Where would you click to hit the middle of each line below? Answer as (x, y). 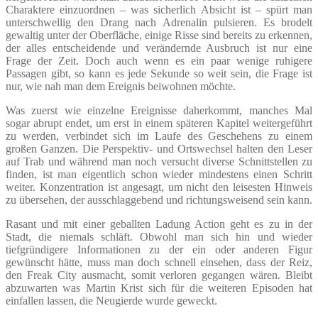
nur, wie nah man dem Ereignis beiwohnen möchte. (121, 86)
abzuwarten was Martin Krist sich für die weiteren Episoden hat (159, 287)
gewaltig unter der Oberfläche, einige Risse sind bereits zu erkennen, (159, 35)
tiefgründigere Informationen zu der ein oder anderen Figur (159, 249)
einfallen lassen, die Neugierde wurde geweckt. (111, 300)
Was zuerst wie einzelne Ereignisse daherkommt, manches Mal (159, 110)
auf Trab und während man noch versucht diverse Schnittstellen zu (159, 161)
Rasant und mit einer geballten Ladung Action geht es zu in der (159, 224)
